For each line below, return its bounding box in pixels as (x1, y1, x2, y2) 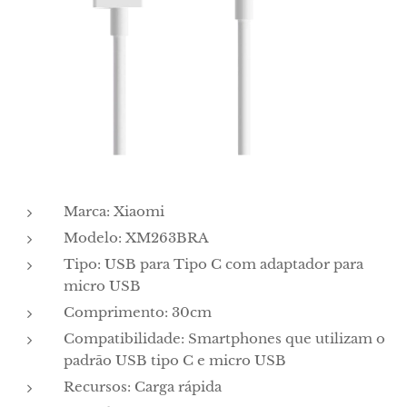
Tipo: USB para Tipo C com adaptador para (64, 255, 363, 273)
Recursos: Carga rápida (64, 378, 222, 395)
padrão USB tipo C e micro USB (64, 352, 286, 369)
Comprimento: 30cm (64, 303, 212, 321)
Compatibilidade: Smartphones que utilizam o (64, 330, 385, 347)
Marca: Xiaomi (64, 203, 164, 220)
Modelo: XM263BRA (64, 229, 209, 246)
